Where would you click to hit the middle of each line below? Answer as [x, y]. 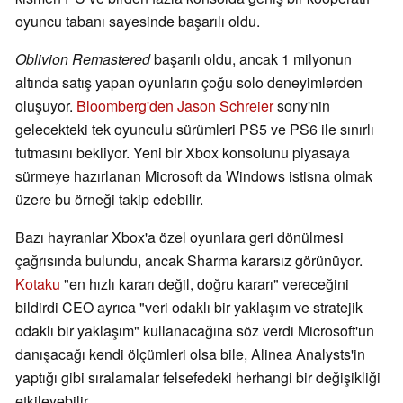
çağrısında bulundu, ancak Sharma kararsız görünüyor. [189, 261]
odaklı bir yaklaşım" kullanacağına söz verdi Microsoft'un [195, 331]
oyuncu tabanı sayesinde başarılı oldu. [138, 22]
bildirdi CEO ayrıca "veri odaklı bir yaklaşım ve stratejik [189, 308]
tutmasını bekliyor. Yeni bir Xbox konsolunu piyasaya [183, 153]
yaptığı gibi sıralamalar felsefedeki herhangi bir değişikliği [198, 378]
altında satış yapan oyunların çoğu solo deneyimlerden [189, 83]
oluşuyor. [46, 106]
